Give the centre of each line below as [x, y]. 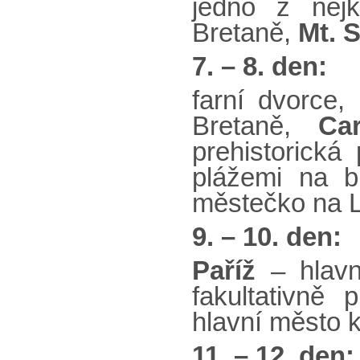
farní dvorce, [275, 100]
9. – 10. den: [267, 237]
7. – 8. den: [260, 67]
